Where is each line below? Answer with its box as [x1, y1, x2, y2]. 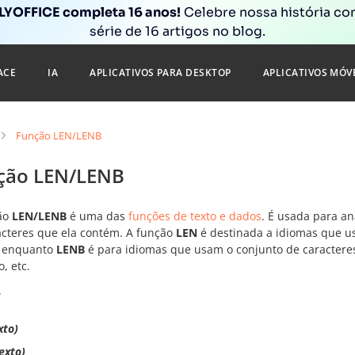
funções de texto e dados [128, 208, 261, 223]
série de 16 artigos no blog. [90, 23, 265, 40]
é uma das [67, 208, 128, 223]
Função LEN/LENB [16, 128, 101, 143]
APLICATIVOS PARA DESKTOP [90, 66, 231, 79]
